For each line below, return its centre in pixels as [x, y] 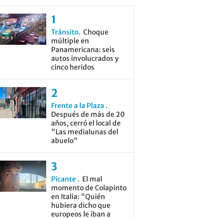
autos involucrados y [85, 58]
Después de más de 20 [88, 114]
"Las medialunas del [84, 132]
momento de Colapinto [89, 188]
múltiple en [70, 41]
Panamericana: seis [83, 50]
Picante [64, 179]
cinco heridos [73, 67]
